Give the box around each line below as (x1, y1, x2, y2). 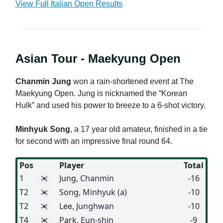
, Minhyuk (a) (79, 186, 127, 198)
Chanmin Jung (15, 77, 71, 86)
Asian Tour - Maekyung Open (15, 51, 181, 65)
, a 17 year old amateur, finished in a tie (70, 124, 208, 133)
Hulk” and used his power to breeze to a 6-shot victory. (15, 101, 206, 110)
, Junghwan (72, 200, 114, 212)
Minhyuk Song (15, 124, 70, 133)
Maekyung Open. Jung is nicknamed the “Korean (15, 89, 187, 98)
